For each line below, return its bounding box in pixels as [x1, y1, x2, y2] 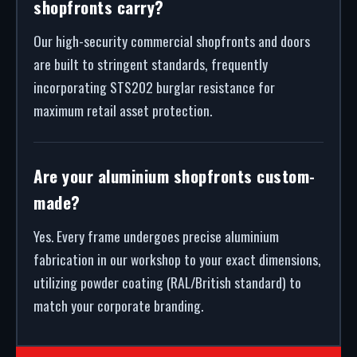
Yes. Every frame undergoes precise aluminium [33, 226, 279, 246]
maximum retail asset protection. [33, 100, 212, 120]
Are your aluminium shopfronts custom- [33, 163, 316, 188]
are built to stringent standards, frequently [33, 53, 268, 74]
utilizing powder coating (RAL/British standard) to [33, 272, 301, 292]
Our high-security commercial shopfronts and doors [33, 30, 310, 51]
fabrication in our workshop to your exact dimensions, [33, 249, 321, 269]
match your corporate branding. [33, 295, 203, 316]
